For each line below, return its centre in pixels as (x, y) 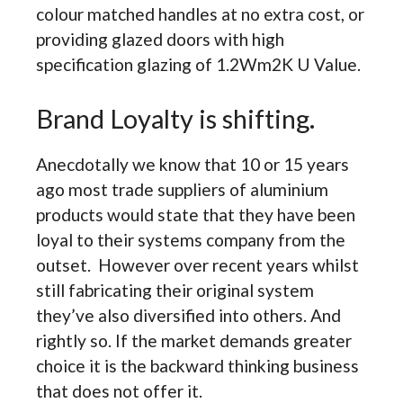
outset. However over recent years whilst (197, 264)
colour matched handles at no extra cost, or (200, 13)
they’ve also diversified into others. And (188, 315)
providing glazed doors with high (160, 39)
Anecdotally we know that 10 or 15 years (193, 164)
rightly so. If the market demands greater (194, 340)
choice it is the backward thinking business (197, 365)
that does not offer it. (119, 390)
